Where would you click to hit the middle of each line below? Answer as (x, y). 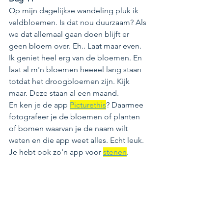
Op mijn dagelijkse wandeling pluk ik (75, 11)
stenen (115, 152)
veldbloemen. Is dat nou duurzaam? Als (79, 23)
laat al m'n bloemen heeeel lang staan (76, 70)
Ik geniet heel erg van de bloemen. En (76, 58)
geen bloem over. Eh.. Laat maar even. (76, 46)
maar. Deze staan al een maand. (64, 93)
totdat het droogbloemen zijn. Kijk (70, 82)
